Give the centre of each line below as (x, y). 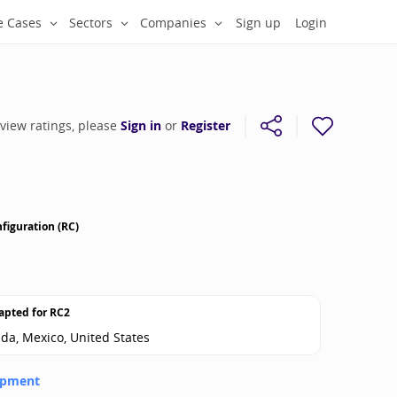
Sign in (141, 126)
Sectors (91, 23)
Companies (173, 23)
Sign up (258, 23)
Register (206, 126)
